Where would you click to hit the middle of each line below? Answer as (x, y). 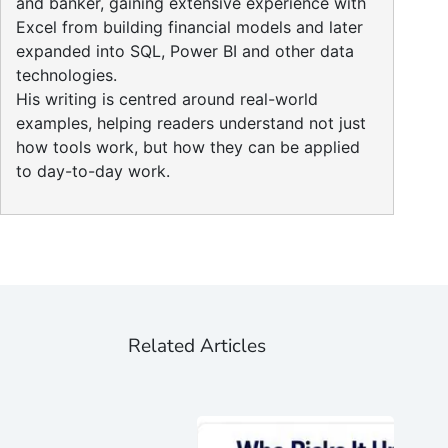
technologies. (66, 74)
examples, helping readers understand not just (191, 122)
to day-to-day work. (93, 170)
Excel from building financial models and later (189, 26)
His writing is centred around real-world (167, 98)
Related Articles (197, 345)
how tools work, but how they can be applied (188, 146)
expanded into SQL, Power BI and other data (185, 50)
